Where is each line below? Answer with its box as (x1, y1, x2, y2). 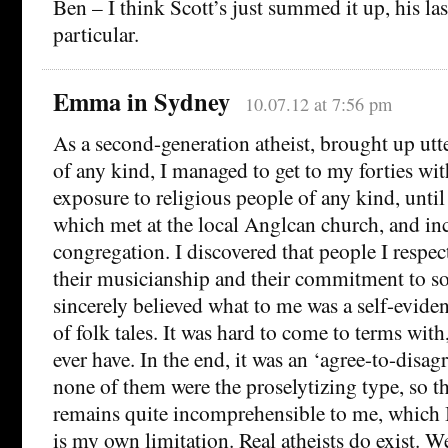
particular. (53, 18, 139, 48)
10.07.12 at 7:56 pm (244, 91, 392, 116)
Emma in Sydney (53, 83, 230, 119)
